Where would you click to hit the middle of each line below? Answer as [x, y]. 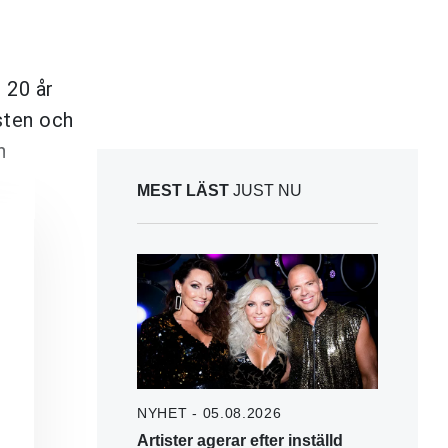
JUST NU [265, 190]
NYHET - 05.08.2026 [209, 412]
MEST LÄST [183, 190]
